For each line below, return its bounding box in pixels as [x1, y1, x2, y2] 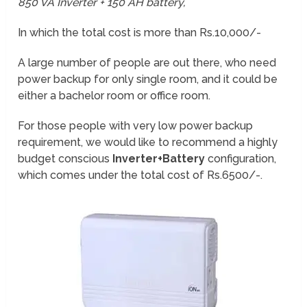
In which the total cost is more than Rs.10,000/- [18, 26, 262, 40]
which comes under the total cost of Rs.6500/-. [18, 169, 263, 182]
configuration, [205, 152, 277, 166]
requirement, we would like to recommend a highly [18, 136, 278, 149]
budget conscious [18, 152, 113, 166]
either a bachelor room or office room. [18, 89, 211, 103]
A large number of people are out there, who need [18, 56, 277, 70]
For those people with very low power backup [18, 119, 254, 133]
